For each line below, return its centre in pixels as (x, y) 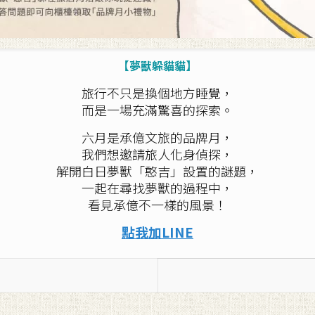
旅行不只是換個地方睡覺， (157, 93)
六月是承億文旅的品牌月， (157, 137)
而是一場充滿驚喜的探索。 (157, 110)
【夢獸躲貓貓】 (157, 65)
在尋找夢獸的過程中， (170, 188)
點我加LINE (157, 232)
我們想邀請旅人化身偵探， (157, 154)
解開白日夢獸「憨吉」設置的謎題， (157, 171)
